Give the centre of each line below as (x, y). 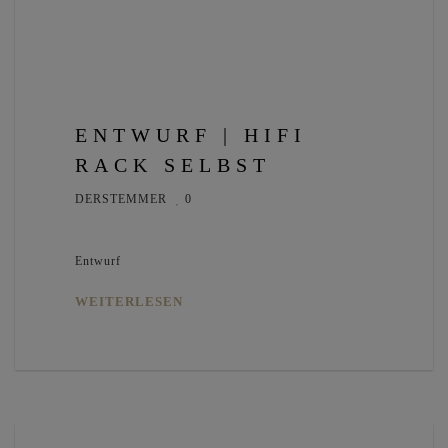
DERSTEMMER (121, 199)
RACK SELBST (173, 165)
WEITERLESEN (129, 302)
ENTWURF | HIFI (191, 135)
